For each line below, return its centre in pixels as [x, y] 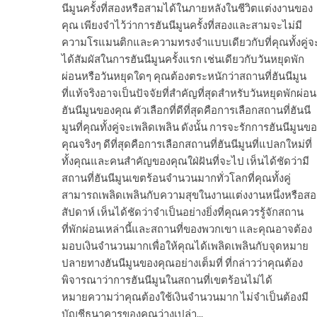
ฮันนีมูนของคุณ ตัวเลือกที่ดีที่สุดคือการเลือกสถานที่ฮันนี [186, 110]
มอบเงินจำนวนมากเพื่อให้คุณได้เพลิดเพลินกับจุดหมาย [185, 246]
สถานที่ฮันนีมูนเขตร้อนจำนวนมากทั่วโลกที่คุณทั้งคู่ [176, 178]
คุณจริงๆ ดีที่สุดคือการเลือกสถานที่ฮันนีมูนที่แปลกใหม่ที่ [187, 144]
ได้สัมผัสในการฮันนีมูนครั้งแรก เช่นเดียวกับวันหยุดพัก [183, 59]
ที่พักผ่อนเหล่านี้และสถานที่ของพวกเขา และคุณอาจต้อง [187, 229]
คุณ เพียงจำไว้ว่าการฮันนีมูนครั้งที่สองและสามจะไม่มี [182, 25]
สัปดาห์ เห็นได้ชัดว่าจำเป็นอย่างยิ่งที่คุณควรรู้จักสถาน [183, 212]
